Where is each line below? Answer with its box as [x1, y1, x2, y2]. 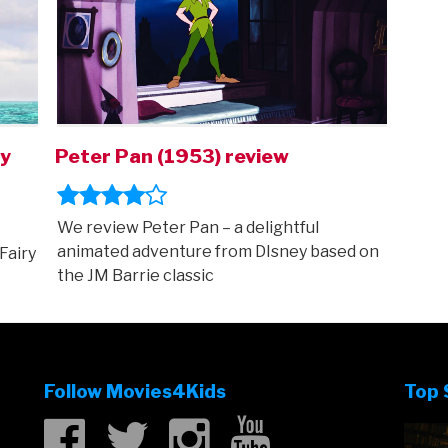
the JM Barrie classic [56, 265, 214, 285]
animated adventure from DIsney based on [56, 241, 379, 261]
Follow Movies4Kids [43, 379, 226, 402]
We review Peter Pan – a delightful [56, 217, 319, 237]
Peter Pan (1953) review [54, 144, 289, 169]
